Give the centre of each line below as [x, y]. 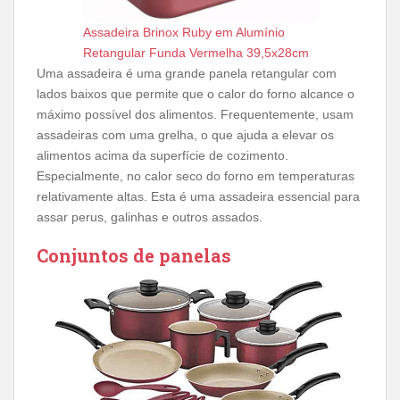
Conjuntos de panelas [134, 255]
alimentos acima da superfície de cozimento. [162, 155]
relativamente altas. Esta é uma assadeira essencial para [198, 196]
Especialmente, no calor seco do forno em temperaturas [196, 176]
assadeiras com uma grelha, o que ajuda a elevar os [185, 135]
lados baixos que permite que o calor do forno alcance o [196, 94]
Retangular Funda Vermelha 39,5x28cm [196, 53]
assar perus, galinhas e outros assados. [150, 217]
